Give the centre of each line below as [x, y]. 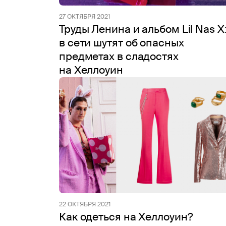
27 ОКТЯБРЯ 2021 [84, 17]
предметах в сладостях [119, 56]
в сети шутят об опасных [122, 43]
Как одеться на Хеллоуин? [126, 217]
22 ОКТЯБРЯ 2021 [85, 204]
